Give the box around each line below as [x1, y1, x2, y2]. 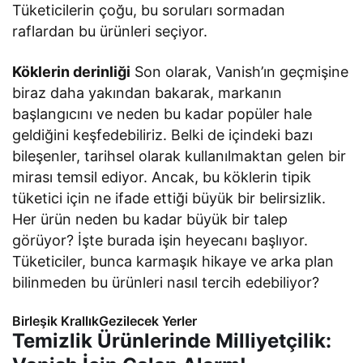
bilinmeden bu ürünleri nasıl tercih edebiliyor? [12, 273, 320, 291]
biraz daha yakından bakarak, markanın [12, 83, 283, 101]
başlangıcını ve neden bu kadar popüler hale [12, 105, 313, 122]
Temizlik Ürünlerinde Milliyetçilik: [12, 328, 331, 352]
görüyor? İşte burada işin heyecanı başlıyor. [12, 231, 309, 249]
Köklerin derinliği [12, 62, 131, 80]
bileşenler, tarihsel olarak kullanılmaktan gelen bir [12, 147, 347, 164]
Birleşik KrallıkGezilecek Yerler [12, 312, 197, 329]
